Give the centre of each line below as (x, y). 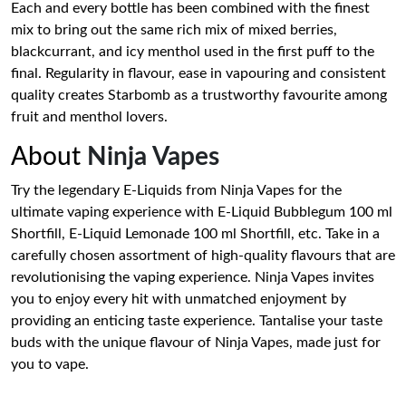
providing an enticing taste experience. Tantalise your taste (197, 321)
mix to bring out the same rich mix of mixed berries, (174, 30)
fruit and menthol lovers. (89, 117)
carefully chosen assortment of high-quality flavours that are (203, 256)
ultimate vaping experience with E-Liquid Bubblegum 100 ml (202, 212)
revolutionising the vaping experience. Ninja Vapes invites (193, 277)
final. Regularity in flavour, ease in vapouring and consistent (198, 73)
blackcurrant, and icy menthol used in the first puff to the (193, 52)
